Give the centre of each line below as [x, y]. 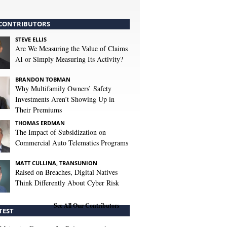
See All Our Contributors [87, 205]
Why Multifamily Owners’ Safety [63, 88]
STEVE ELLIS [31, 39]
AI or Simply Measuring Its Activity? [69, 59]
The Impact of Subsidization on [61, 132]
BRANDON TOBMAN [43, 79]
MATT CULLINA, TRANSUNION [56, 163]
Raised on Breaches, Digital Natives [66, 172]
